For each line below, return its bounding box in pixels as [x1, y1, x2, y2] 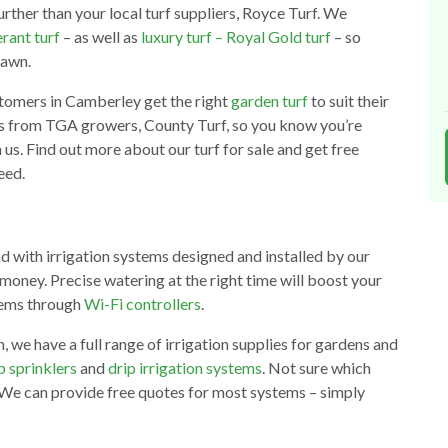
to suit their [308, 91, 389, 111]
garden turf [231, 91, 308, 111]
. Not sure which [262, 358, 371, 378]
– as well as [60, 27, 141, 47]
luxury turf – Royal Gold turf [141, 27, 331, 47]
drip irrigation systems [108, 358, 262, 378]
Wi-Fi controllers [84, 294, 201, 314]
